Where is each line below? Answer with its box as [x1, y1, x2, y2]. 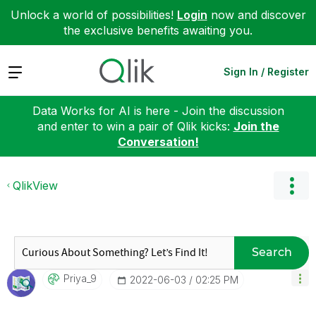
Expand [7, 63, 47, 78]
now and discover [207, 8, 306, 22]
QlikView [13, 178, 58, 193]
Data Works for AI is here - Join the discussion [32, 103, 284, 118]
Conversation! [117, 134, 199, 149]
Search [251, 245, 292, 259]
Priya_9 [63, 272, 97, 284]
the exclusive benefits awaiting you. [63, 23, 253, 37]
